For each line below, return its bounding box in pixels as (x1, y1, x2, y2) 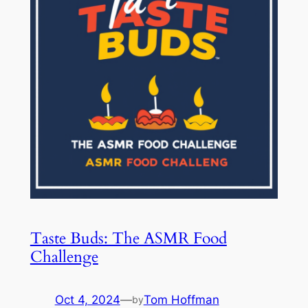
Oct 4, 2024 (54, 292, 120, 307)
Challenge (30, 245, 98, 267)
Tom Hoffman (143, 292, 219, 307)
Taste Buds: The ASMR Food (30, 227, 227, 249)
